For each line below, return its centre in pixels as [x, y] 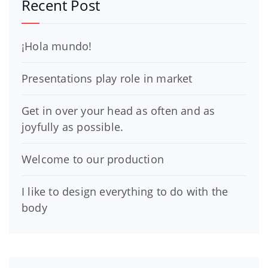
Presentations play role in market [107, 78]
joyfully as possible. [73, 127]
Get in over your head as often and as [118, 110]
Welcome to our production [93, 159]
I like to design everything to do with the [125, 191]
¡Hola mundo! [57, 46]
